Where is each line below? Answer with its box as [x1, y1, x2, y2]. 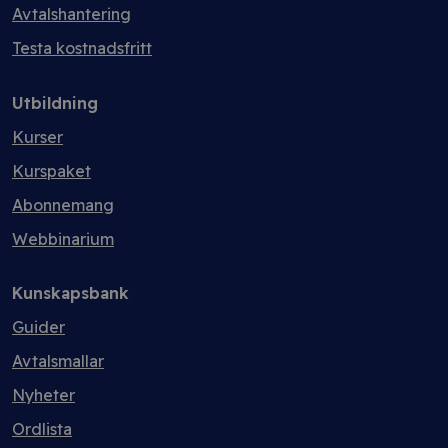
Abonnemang [12, 195, 114, 215]
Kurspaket [12, 161, 91, 181]
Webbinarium [12, 229, 114, 249]
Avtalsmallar [12, 351, 104, 371]
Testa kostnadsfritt [12, 38, 152, 58]
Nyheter [12, 385, 75, 405]
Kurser [12, 127, 63, 147]
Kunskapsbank [12, 283, 129, 303]
